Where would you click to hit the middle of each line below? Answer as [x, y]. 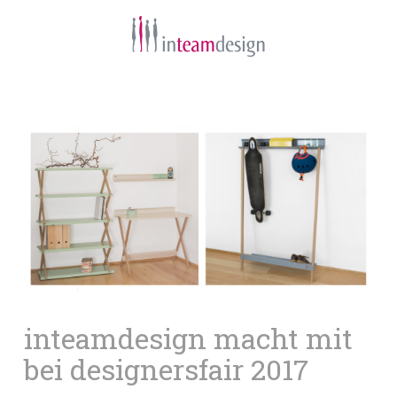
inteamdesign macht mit [188, 338]
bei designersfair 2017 [166, 369]
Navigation [260, 98]
